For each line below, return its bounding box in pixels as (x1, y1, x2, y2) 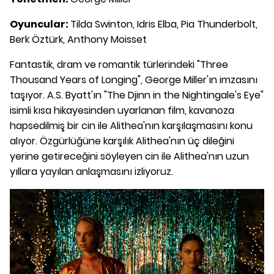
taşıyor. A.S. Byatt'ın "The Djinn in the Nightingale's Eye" (10, 87, 264, 102)
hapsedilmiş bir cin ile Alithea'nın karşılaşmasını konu (10, 118, 253, 133)
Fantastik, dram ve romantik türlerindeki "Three (10, 57, 228, 72)
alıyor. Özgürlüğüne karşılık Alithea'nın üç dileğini (10, 133, 234, 148)
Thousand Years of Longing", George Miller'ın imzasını (10, 72, 257, 87)
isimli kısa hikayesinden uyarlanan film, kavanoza (10, 103, 234, 117)
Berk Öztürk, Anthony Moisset (10, 32, 147, 46)
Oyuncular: (10, 17, 70, 31)
